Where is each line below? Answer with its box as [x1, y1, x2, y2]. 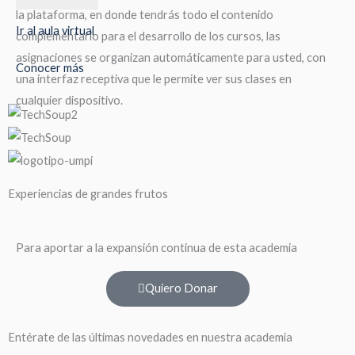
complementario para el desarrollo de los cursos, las [16, 29, 281, 44]
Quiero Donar [144, 281, 218, 295]
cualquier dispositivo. [16, 94, 123, 108]
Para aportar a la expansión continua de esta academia [16, 240, 297, 254]
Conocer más [16, 61, 84, 75]
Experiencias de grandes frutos [8, 186, 168, 200]
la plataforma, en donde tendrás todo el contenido [16, 8, 273, 22]
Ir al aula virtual [16, 24, 94, 38]
